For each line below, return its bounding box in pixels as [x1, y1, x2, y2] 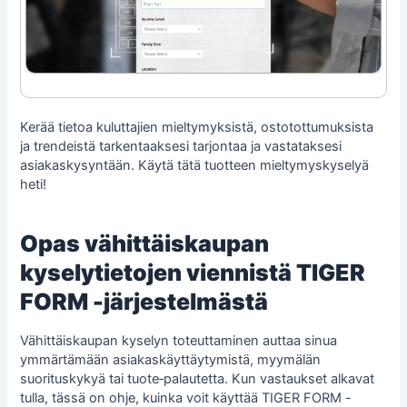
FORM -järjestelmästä [20, 287, 269, 315]
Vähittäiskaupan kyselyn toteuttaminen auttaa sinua [20, 333, 338, 350]
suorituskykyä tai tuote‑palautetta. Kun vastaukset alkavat [20, 371, 375, 388]
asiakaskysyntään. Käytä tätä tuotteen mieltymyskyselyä [20, 157, 370, 174]
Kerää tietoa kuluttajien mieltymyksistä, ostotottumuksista [20, 119, 374, 136]
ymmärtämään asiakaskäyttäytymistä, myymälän [20, 352, 322, 369]
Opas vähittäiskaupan [20, 229, 270, 257]
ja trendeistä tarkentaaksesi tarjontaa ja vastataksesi [20, 138, 342, 155]
